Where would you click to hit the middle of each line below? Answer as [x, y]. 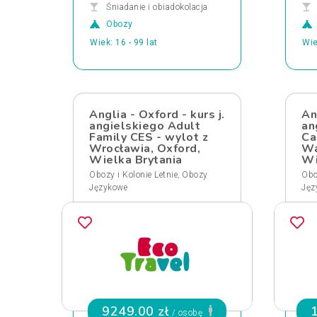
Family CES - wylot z [149, 137]
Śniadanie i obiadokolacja [157, 7]
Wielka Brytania [136, 160]
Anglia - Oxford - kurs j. [157, 115]
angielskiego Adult [145, 126]
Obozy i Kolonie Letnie [133, 175]
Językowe [108, 188]
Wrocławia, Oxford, [145, 149]
